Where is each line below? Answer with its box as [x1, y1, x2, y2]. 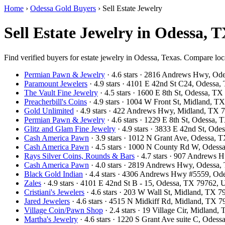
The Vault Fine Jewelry [24, 88, 98, 97]
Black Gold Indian [24, 169, 83, 178]
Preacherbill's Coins [24, 97, 87, 106]
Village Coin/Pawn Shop [24, 205, 103, 214]
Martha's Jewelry [24, 214, 78, 223]
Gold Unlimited [24, 106, 74, 115]
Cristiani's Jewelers [24, 187, 84, 196]
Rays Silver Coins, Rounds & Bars [24, 151, 135, 160]
